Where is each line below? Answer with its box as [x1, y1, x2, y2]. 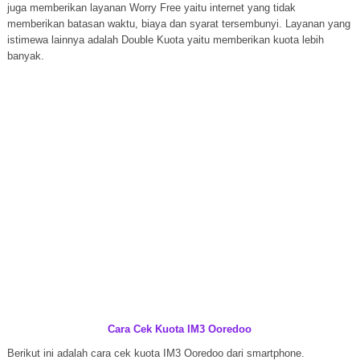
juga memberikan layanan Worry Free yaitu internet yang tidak [6, 2, 296, 14]
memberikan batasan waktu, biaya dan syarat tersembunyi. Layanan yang [6, 18, 350, 30]
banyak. [6, 50, 44, 62]
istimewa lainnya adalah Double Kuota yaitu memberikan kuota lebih [6, 34, 324, 46]
